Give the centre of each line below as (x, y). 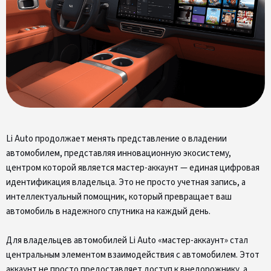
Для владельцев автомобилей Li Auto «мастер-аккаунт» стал (127, 241)
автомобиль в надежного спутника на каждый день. (108, 212)
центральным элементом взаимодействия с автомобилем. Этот (133, 255)
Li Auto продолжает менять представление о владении (116, 139)
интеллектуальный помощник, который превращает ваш (119, 197)
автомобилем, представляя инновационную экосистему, (119, 154)
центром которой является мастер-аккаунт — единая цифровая (133, 168)
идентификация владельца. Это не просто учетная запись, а (126, 183)
